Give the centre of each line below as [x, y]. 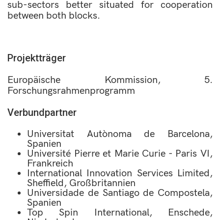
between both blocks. [54, 16]
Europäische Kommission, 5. [110, 80]
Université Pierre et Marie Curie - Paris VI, [120, 154]
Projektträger [37, 58]
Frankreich [50, 164]
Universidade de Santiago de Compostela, [120, 193]
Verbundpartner [42, 112]
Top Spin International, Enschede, [120, 213]
